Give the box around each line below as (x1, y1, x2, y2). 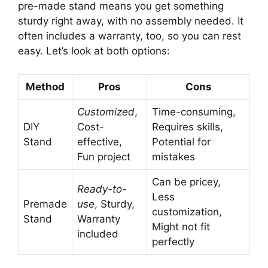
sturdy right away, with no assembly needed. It (18, 15, 243, 28)
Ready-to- (77, 182, 127, 195)
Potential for (152, 135, 211, 148)
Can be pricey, (152, 175, 221, 188)
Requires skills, (152, 120, 223, 133)
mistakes (152, 150, 195, 163)
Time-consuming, (152, 105, 236, 118)
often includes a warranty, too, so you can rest (18, 30, 241, 42)
